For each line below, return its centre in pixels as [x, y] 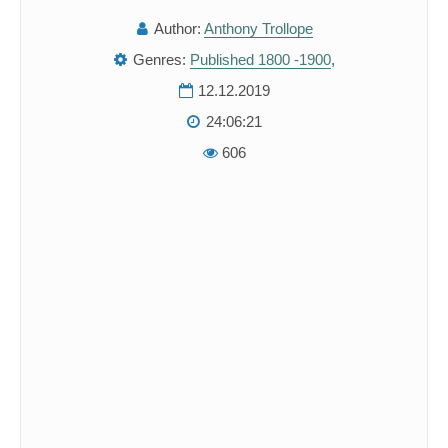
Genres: [159, 59]
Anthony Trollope [258, 28]
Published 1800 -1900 [260, 59]
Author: [177, 28]
